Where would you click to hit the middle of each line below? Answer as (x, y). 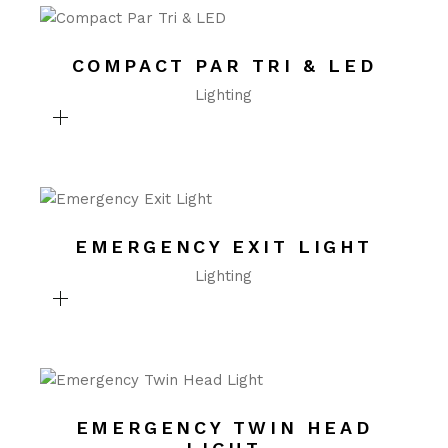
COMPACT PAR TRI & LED (224, 65)
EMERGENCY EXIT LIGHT (223, 246)
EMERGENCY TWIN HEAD (224, 427)
